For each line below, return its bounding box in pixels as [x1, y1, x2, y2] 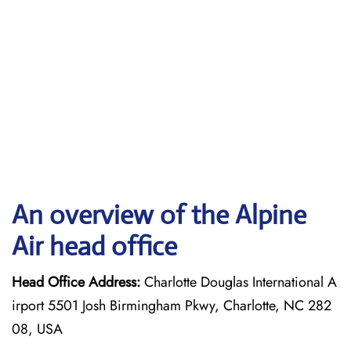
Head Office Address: [12, 272, 140, 292]
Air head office [12, 230, 177, 262]
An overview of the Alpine [12, 199, 306, 231]
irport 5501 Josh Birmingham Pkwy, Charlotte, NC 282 [12, 295, 331, 316]
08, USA [12, 319, 63, 339]
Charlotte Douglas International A [140, 272, 337, 292]
